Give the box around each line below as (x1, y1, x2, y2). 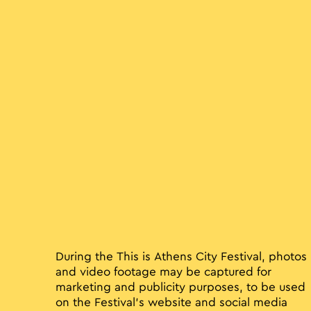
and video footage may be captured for (56, 267, 271, 278)
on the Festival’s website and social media (56, 297, 287, 309)
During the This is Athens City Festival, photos (56, 251, 307, 263)
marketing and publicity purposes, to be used (56, 282, 305, 294)
